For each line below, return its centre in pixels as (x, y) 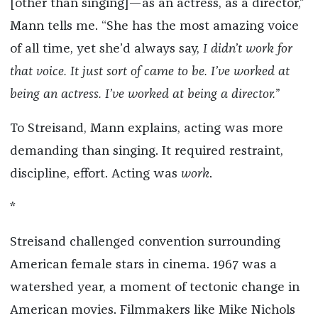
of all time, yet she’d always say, (106, 49)
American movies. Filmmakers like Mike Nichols (152, 310)
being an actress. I (59, 94)
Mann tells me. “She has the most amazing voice (154, 26)
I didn (219, 49)
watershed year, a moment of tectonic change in (154, 287)
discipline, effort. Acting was (95, 174)
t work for (265, 49)
